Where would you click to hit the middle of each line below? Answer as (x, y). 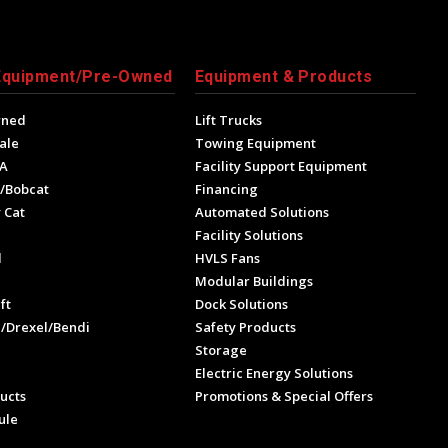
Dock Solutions (241, 304)
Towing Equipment (255, 143)
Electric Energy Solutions (273, 373)
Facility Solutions (248, 235)
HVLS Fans (227, 258)
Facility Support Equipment (280, 166)
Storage (220, 350)
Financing (226, 189)
